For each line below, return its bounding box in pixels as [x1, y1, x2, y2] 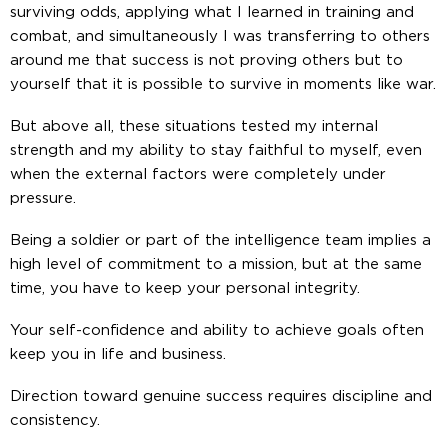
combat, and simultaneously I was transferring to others [10, 28, 430, 44]
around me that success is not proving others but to [10, 52, 403, 68]
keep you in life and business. [10, 346, 226, 362]
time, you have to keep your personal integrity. [10, 280, 360, 296]
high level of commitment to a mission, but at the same [10, 256, 422, 272]
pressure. [10, 190, 76, 206]
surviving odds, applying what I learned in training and [10, 4, 414, 20]
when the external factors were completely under [10, 166, 386, 182]
